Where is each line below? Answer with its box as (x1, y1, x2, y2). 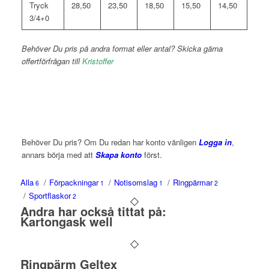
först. (141, 148, 162, 160)
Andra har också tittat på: (20, 202, 166, 220)
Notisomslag (113, 176, 157, 188)
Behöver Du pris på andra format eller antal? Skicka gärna (21, 42, 223, 54)
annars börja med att (21, 148, 95, 160)
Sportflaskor (28, 189, 71, 201)
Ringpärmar (172, 176, 213, 188)
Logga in (198, 136, 232, 148)
